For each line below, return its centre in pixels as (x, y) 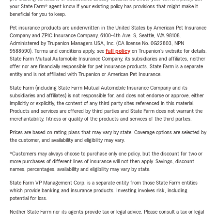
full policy (118, 51)
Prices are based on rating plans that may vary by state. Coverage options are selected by (108, 132)
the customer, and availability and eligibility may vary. (67, 140)
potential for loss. (29, 198)
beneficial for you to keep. (38, 14)
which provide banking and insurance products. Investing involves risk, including (99, 191)
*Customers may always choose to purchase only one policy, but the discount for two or (106, 154)
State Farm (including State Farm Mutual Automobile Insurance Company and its (99, 88)
